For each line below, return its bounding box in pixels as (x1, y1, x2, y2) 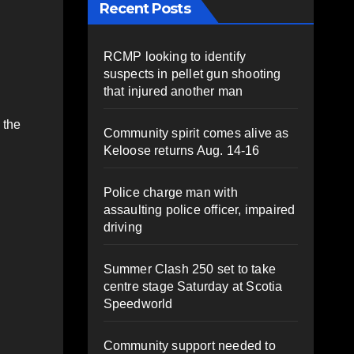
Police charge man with (103, 185, 238, 199)
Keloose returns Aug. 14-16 (103, 143, 260, 157)
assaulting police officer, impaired (103, 202, 296, 217)
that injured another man (103, 84, 243, 98)
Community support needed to (103, 338, 276, 352)
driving (103, 220, 142, 234)
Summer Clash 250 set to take (103, 262, 277, 276)
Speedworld (103, 296, 173, 311)
